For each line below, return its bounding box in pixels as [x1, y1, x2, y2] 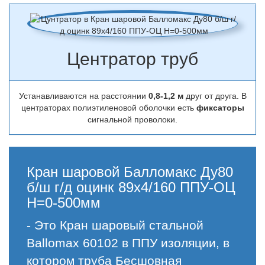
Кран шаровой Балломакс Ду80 [27, 164, 233, 180]
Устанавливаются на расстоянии [18, 91, 148, 101]
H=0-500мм [27, 195, 101, 211]
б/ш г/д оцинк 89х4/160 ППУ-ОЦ [27, 179, 235, 195]
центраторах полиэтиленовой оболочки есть [21, 103, 196, 112]
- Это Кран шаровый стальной [27, 218, 203, 232]
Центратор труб [67, 49, 198, 69]
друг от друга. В [185, 91, 247, 101]
